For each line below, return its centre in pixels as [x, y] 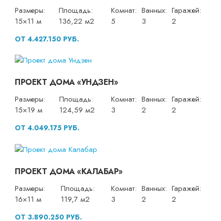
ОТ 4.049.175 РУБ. [47, 128]
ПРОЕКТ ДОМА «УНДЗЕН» [66, 82]
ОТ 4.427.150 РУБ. [47, 39]
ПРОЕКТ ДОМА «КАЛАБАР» [69, 171]
